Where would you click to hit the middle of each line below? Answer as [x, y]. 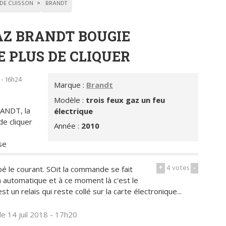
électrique [74, 111]
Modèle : [70, 100]
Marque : [70, 85]
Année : [68, 126]
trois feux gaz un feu [126, 100]
